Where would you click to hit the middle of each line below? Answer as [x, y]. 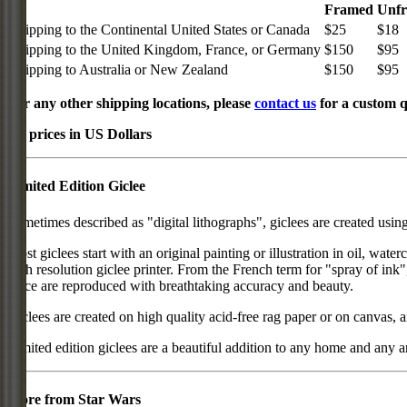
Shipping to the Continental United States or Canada [160, 29]
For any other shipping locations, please [131, 103]
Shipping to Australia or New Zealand [119, 69]
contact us [285, 103]
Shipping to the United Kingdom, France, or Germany [165, 49]
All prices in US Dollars [79, 134]
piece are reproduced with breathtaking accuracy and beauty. [180, 285]
